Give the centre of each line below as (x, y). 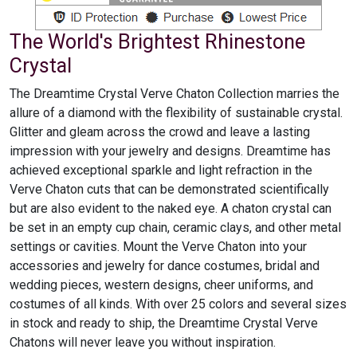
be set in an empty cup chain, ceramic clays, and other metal (175, 227)
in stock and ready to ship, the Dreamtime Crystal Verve (164, 323)
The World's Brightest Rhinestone (157, 41)
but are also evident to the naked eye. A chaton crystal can (171, 208)
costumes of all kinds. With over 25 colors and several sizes (178, 304)
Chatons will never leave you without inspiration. (143, 342)
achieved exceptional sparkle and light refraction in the (161, 170)
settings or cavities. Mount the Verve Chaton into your (158, 246)
